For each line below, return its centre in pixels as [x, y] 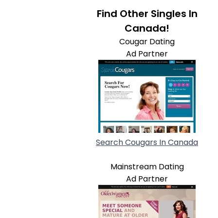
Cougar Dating [147, 42]
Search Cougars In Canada [147, 142]
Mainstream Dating [147, 167]
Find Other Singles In [147, 14]
